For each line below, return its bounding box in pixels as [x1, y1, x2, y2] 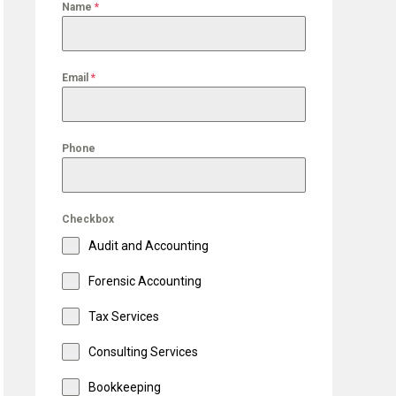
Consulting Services [88, 344, 198, 359]
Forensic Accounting [88, 273, 202, 288]
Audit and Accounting [88, 238, 209, 253]
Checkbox [62, 212, 114, 225]
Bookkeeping [88, 379, 161, 394]
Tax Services [88, 308, 159, 324]
